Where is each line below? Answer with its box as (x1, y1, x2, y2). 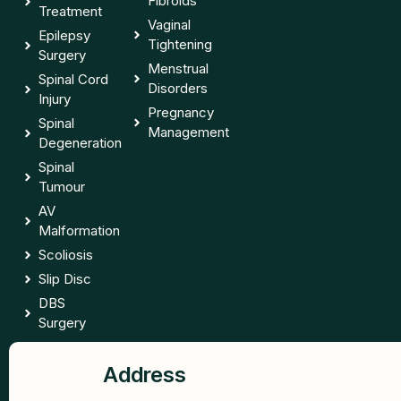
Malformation (38, 221, 120, 239)
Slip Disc (38, 269, 91, 287)
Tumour (38, 177, 85, 195)
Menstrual (148, 59, 209, 77)
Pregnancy (148, 103, 215, 121)
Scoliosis (38, 245, 93, 263)
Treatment (38, 2, 102, 20)
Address (103, 361, 187, 388)
